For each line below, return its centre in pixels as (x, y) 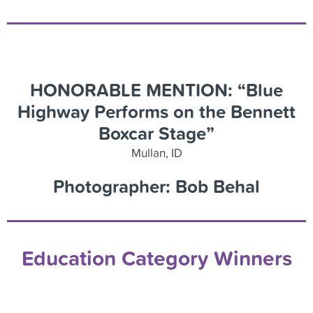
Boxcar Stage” (156, 133)
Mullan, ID (156, 152)
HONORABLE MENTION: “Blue (156, 89)
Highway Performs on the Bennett (156, 111)
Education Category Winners (156, 257)
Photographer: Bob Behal (156, 186)
